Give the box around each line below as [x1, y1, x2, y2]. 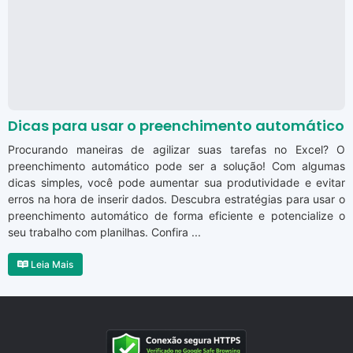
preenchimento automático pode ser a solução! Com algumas [8, 159, 345, 173]
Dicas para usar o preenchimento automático [8, 116, 344, 136]
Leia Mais [28, 258, 73, 271]
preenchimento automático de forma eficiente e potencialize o [8, 209, 345, 223]
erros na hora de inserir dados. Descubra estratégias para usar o [8, 192, 345, 206]
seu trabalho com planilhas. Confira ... [8, 225, 201, 240]
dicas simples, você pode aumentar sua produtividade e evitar [8, 176, 345, 190]
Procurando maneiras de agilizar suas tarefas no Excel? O [8, 143, 345, 157]
